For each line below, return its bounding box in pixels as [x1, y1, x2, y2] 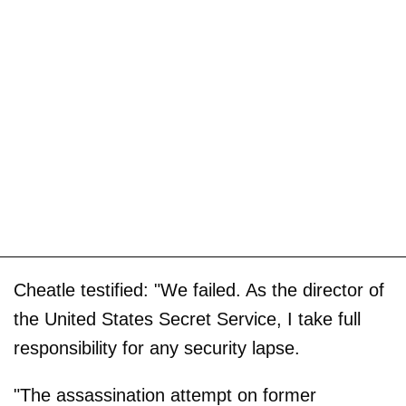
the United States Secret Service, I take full [14, 308, 361, 329]
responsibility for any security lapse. [14, 337, 300, 358]
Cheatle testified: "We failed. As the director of [14, 279, 384, 300]
